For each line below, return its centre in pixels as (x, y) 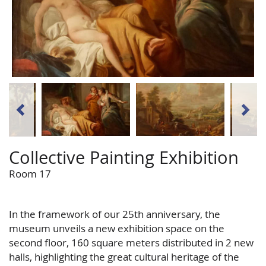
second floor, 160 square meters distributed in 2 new (131, 242)
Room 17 (30, 173)
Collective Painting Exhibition (124, 157)
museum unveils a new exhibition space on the (117, 228)
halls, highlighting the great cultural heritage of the (124, 256)
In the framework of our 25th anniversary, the (115, 214)
